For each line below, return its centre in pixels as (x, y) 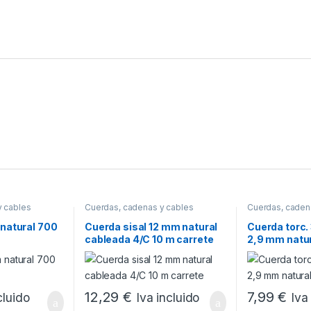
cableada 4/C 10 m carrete (149, 239)
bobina (264, 251)
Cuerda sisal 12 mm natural (151, 226)
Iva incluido (168, 298)
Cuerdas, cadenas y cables (139, 208)
